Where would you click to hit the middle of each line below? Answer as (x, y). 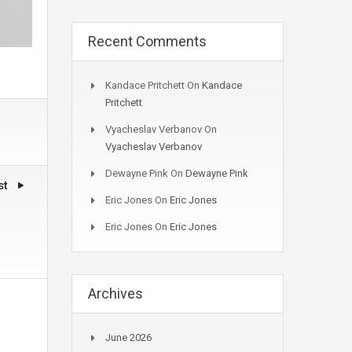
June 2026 (128, 337)
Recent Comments (147, 41)
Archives (115, 293)
